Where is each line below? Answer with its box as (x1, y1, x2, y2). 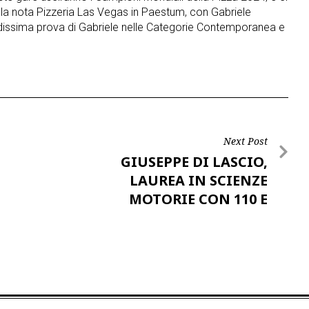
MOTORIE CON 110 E (129, 190, 268, 208)
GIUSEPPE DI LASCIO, (121, 152, 268, 171)
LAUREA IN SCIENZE (130, 171, 268, 190)
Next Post (223, 134, 268, 148)
